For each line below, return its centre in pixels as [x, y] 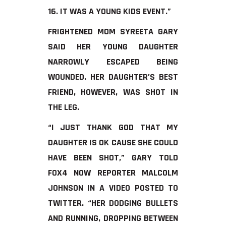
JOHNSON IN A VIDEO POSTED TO [113, 188]
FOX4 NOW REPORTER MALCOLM [113, 173]
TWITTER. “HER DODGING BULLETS [113, 203]
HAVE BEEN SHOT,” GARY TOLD [113, 157]
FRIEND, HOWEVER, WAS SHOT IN [113, 92]
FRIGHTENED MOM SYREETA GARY [113, 31]
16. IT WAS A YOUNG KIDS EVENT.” [109, 11]
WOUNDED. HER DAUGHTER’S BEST [113, 77]
